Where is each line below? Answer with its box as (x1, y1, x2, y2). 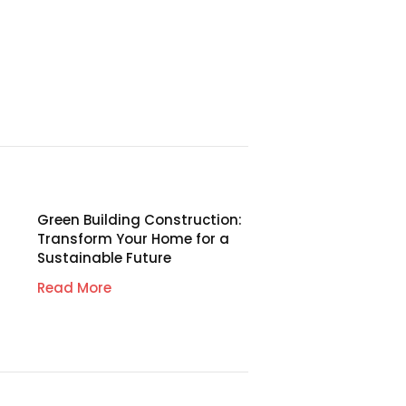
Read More (36, 278, 111, 298)
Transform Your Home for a (36, 229, 229, 249)
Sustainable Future (36, 248, 171, 268)
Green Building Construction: (36, 210, 242, 230)
